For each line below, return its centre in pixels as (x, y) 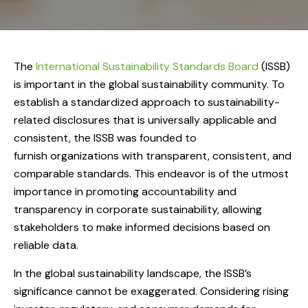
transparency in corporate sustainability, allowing (138, 210)
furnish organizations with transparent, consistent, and (153, 156)
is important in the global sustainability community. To (149, 85)
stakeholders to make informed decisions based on (142, 228)
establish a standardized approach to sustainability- (147, 102)
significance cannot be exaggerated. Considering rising (151, 291)
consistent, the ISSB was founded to (105, 138)
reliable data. (46, 245)
